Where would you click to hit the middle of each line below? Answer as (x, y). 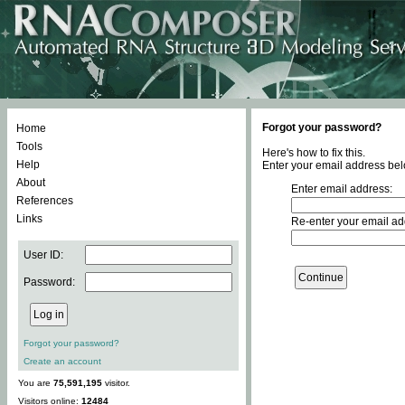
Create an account (62, 361)
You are (36, 383)
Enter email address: (342, 189)
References (45, 201)
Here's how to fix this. (314, 153)
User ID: (43, 255)
